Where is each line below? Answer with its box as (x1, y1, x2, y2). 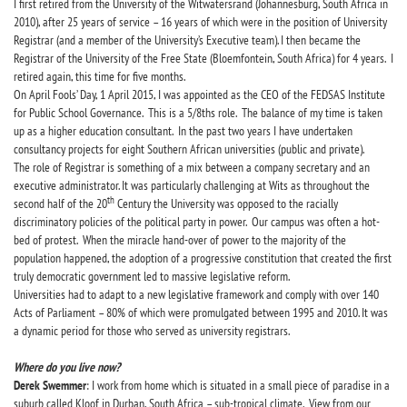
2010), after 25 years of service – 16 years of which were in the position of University (14, 14, 387, 30)
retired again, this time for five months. (14, 68, 185, 84)
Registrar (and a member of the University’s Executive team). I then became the (14, 32, 361, 48)
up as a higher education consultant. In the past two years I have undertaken (14, 123, 352, 139)
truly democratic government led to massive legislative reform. (14, 268, 290, 284)
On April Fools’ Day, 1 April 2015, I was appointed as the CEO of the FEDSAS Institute (14, 86, 385, 103)
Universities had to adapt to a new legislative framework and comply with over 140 (14, 286, 379, 303)
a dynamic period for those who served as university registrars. (14, 323, 290, 339)
